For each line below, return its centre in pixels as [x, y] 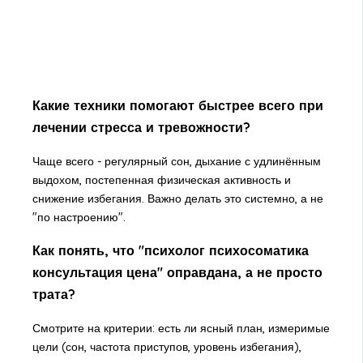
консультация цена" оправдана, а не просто [177, 273]
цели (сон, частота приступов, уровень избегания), [167, 346]
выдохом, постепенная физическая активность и [161, 179]
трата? [53, 295]
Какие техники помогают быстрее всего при [177, 106]
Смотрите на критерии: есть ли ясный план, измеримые [181, 328]
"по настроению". [79, 217]
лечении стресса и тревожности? [141, 128]
